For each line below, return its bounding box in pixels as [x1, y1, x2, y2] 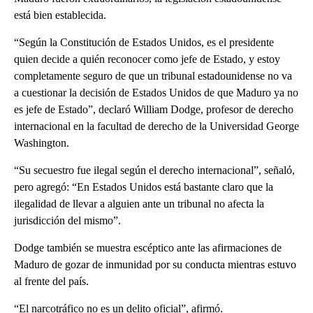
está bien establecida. [14, 9, 106, 22]
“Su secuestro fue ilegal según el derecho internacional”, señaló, [14, 164, 295, 177]
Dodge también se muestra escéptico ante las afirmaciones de [14, 242, 282, 254]
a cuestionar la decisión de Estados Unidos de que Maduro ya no [14, 87, 298, 99]
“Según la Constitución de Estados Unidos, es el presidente [14, 36, 274, 49]
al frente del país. [14, 275, 89, 288]
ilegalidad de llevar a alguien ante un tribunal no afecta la [14, 198, 264, 210]
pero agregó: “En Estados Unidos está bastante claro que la [14, 181, 273, 194]
